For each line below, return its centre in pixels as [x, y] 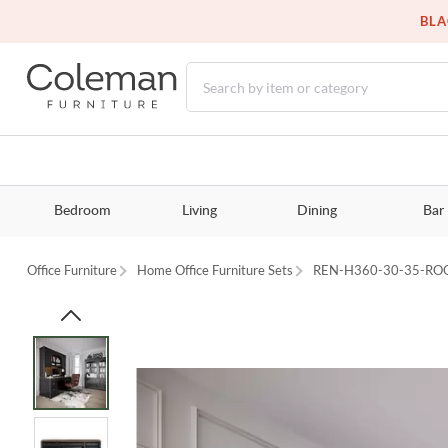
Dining [316, 211]
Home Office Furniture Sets [215, 270]
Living [199, 211]
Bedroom [82, 211]
